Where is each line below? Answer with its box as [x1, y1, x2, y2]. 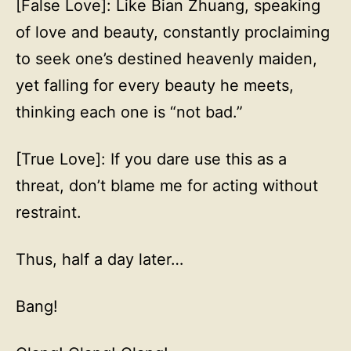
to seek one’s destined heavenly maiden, [16, 49, 317, 68]
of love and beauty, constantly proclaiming [16, 23, 330, 42]
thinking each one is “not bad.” [16, 103, 243, 121]
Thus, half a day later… [16, 250, 183, 269]
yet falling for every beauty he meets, [16, 76, 294, 95]
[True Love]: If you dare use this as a [16, 150, 287, 168]
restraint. [16, 203, 81, 222]
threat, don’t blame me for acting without [16, 176, 318, 195]
